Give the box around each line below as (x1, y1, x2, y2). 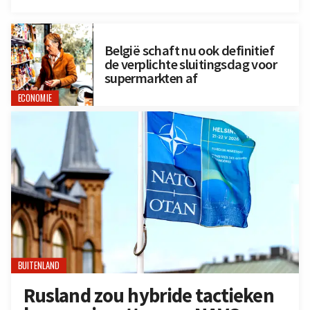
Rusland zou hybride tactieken (23, 282, 274, 308)
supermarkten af (104, 69, 198, 88)
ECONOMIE (17, 91, 53, 105)
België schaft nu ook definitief (104, 42, 274, 60)
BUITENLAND (17, 259, 60, 273)
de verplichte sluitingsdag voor (104, 55, 277, 74)
